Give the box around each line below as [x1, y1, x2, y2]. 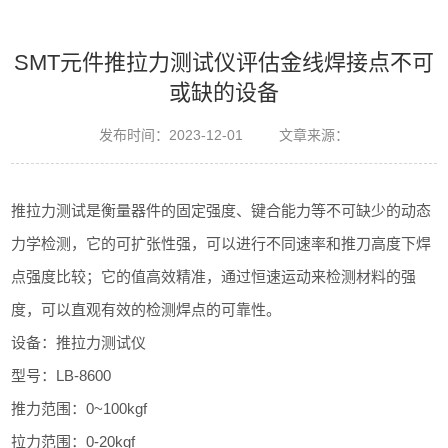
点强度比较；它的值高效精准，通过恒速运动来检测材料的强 [11, 268, 417, 285]
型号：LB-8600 [11, 367, 112, 384]
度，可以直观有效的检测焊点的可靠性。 [11, 301, 282, 318]
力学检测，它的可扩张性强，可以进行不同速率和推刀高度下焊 [11, 235, 432, 252]
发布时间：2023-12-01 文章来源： [99, 127, 349, 143]
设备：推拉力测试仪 [11, 334, 147, 351]
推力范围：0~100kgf [11, 400, 148, 417]
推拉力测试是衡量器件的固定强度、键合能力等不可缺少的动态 [11, 202, 432, 219]
